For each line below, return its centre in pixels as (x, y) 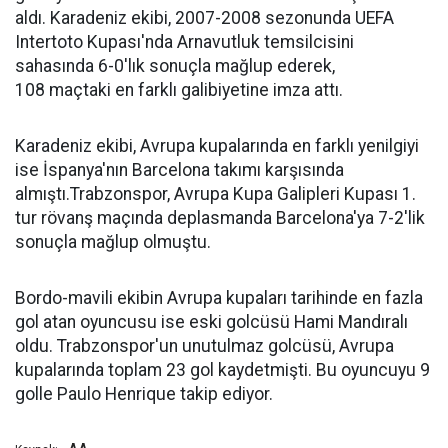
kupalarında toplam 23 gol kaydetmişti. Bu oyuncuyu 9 (222, 370)
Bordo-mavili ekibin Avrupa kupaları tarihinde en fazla (219, 298)
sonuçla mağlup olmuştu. (113, 242)
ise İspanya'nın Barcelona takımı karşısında (179, 170)
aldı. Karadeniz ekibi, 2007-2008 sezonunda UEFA (204, 18)
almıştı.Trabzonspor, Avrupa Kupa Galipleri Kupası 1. (215, 194)
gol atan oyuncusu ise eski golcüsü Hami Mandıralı (211, 322)
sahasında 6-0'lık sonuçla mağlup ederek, (175, 66)
